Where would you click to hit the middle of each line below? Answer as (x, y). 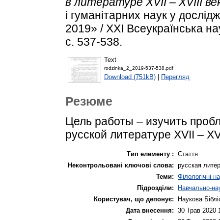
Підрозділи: (155, 188)
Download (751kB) (130, 77)
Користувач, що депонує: (134, 199)
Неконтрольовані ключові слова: (121, 165)
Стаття (188, 154)
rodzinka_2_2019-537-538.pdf (139, 68)
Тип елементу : (150, 154)
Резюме (89, 101)
